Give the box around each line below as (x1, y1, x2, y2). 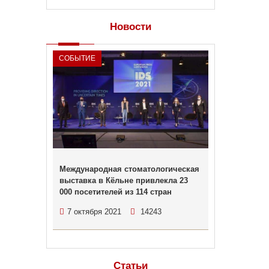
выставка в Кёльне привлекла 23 (59, 176, 188, 185)
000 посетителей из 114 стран (59, 187, 172, 196)
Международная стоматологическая (59, 165, 199, 174)
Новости (109, 21, 151, 32)
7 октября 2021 (67, 207, 121, 216)
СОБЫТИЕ (58, 54, 95, 62)
